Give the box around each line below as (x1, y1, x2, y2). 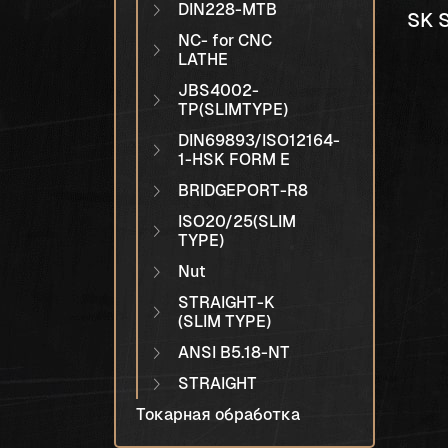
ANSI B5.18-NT (178, 343, 290, 362)
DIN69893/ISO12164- (178, 131, 340, 150)
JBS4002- (178, 81, 259, 100)
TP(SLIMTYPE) (178, 100, 288, 119)
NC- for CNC (178, 31, 272, 50)
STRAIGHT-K (178, 293, 275, 312)
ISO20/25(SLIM (178, 212, 296, 231)
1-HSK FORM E (178, 150, 290, 169)
